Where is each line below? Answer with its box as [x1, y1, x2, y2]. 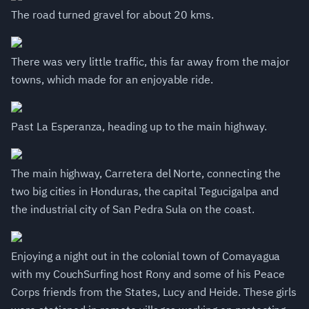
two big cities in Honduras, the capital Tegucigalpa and [11, 184, 279, 199]
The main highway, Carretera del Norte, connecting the [11, 166, 281, 181]
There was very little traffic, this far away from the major [11, 54, 290, 69]
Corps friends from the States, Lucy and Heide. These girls [11, 285, 297, 299]
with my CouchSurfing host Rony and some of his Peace [11, 267, 285, 281]
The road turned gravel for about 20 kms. [11, 8, 215, 22]
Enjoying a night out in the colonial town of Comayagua [11, 249, 281, 263]
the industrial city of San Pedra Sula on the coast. [11, 202, 255, 217]
